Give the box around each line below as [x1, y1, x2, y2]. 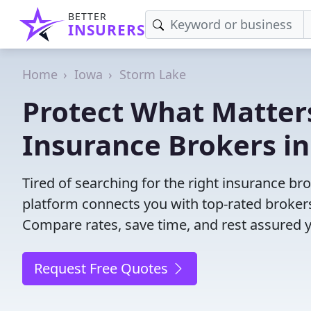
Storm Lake [119, 66, 186, 83]
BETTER [68, 10, 107, 23]
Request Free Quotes [34, 259, 171, 278]
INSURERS [68, 20, 145, 40]
